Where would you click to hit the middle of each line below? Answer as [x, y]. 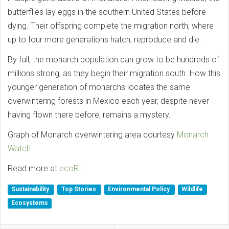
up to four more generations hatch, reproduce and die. [105, 40]
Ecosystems [30, 203]
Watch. [20, 148]
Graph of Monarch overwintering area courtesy [92, 135]
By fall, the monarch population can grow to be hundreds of [113, 60]
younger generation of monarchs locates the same [99, 87]
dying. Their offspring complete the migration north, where [111, 26]
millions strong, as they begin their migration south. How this [114, 73]
